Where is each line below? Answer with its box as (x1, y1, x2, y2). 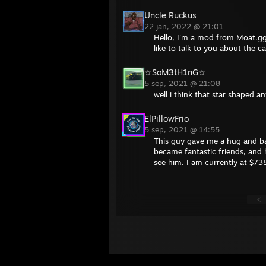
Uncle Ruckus (144, 10, 197, 20)
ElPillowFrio (144, 113, 189, 123)
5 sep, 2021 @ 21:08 (144, 78, 223, 88)
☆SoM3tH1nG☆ (144, 67, 206, 77)
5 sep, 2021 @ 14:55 (144, 125, 222, 134)
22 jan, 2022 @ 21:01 (144, 21, 226, 31)
